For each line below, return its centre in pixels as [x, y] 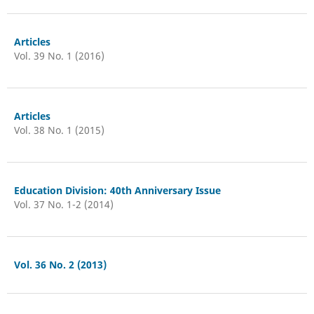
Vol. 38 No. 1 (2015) [59, 130]
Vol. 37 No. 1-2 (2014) [63, 204]
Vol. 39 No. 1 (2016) [59, 55]
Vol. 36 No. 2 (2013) [60, 264]
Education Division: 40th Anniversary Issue [117, 190]
